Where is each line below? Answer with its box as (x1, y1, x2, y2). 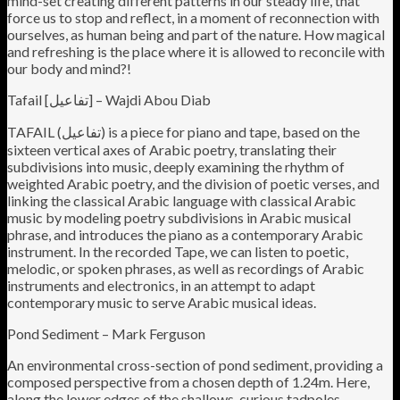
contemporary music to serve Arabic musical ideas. (7, 293, 316, 311)
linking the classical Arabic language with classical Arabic (7, 191, 356, 209)
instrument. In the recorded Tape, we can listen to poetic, (7, 242, 348, 260)
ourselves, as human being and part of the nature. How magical (7, 25, 385, 43)
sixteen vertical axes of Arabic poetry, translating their (7, 140, 337, 158)
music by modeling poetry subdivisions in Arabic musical (7, 208, 351, 226)
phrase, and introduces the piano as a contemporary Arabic (7, 225, 363, 243)
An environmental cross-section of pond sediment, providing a (7, 355, 383, 373)
